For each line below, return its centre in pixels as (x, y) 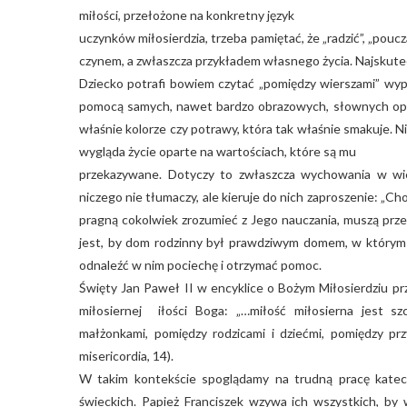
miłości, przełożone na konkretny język (187, 15)
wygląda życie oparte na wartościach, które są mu (218, 151)
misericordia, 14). (126, 355)
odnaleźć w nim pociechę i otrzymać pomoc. (200, 264)
